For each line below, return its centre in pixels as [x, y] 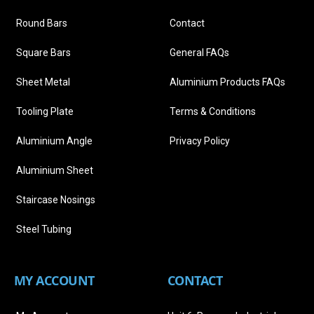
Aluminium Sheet [55, 171]
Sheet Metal [43, 82]
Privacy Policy [200, 141]
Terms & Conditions [213, 112]
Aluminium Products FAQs [227, 82]
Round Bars [42, 23]
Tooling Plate [45, 112]
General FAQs [199, 53]
